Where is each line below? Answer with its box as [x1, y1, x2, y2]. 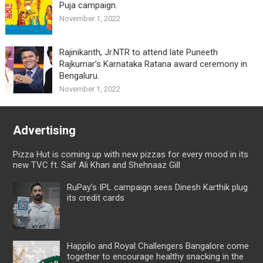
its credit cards [66, 193, 124, 204]
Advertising [12, 123, 76, 138]
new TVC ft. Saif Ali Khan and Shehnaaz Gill [12, 160, 180, 171]
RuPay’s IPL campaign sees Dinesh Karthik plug [66, 182, 248, 193]
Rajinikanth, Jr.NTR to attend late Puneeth [59, 47, 218, 58]
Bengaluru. [59, 70, 99, 82]
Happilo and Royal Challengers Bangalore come [66, 241, 249, 252]
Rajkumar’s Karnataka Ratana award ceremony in [59, 59, 247, 70]
